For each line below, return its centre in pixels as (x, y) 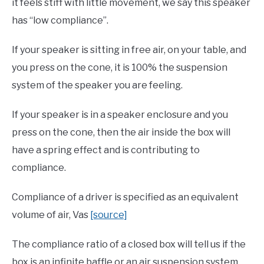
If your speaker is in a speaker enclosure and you (120, 115)
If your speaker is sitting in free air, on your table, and (129, 50)
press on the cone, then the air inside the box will (121, 133)
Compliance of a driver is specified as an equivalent (125, 197)
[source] (109, 215)
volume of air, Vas (51, 215)
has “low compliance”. (60, 21)
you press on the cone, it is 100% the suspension (120, 68)
